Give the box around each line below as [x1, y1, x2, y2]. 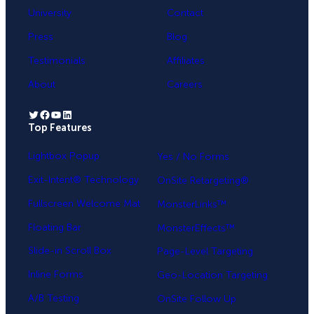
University [28, 7, 71, 20]
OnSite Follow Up [157, 292, 236, 305]
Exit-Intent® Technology [28, 174, 139, 186]
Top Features [28, 122, 92, 135]
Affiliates [167, 54, 205, 67]
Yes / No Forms [157, 151, 229, 163]
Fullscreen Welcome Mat [28, 197, 140, 210]
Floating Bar [28, 221, 81, 233]
